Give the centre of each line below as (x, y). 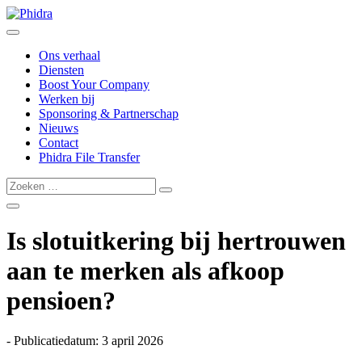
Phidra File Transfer (89, 157)
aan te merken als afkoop (145, 271)
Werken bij (67, 99)
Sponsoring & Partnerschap (109, 114)
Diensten (61, 70)
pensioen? (61, 301)
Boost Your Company (94, 84)
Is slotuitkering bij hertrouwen (176, 241)
